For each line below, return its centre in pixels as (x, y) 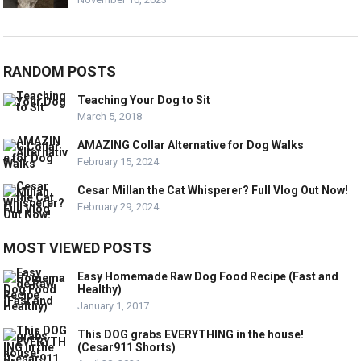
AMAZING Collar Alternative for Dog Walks (191, 145)
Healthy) (100, 290)
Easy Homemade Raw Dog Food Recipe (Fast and (208, 277)
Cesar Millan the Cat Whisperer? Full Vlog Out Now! (213, 191)
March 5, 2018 (110, 117)
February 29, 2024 (118, 207)
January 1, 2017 (114, 306)
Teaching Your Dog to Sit (144, 100)
